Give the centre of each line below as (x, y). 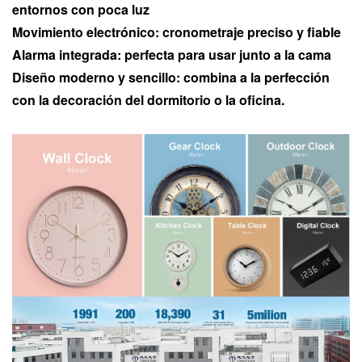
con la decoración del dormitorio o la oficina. (148, 100)
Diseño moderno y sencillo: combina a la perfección (171, 78)
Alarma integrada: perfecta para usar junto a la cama (172, 55)
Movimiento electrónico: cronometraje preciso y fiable (177, 32)
